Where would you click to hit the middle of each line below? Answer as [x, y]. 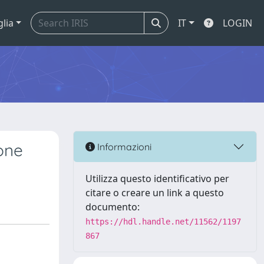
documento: [113, 207]
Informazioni [123, 146]
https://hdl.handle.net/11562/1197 [163, 222]
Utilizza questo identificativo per [157, 179]
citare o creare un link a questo [155, 193]
